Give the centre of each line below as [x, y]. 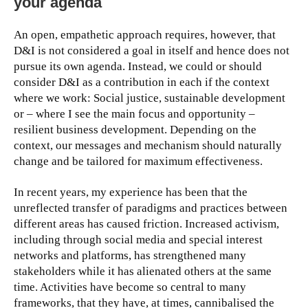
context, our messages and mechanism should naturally [148, 146]
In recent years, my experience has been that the [131, 192]
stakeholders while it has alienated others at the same [143, 272]
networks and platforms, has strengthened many [130, 256]
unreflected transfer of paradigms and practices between [151, 208]
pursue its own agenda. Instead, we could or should [138, 67]
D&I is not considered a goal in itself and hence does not [152, 51]
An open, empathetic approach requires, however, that [145, 35]
